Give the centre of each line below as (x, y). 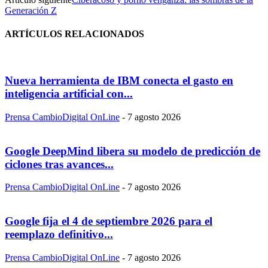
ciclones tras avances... (59, 164)
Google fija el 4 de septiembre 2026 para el (109, 221)
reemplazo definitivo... (59, 234)
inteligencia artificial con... (69, 94)
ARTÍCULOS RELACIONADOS (74, 34)
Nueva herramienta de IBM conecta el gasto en (119, 81)
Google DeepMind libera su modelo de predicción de (133, 151)
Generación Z (31, 10)
